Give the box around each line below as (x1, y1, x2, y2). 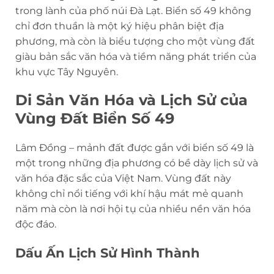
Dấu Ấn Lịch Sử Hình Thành (15, 245, 200, 261)
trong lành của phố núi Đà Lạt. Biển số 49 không (15, 4, 251, 17)
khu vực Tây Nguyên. (15, 65, 118, 78)
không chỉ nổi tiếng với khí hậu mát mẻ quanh (15, 188, 243, 200)
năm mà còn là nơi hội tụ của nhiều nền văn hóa (15, 203, 251, 215)
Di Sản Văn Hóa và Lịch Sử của (15, 91, 248, 109)
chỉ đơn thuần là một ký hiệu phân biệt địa (15, 20, 224, 32)
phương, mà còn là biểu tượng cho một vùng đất (15, 35, 255, 47)
